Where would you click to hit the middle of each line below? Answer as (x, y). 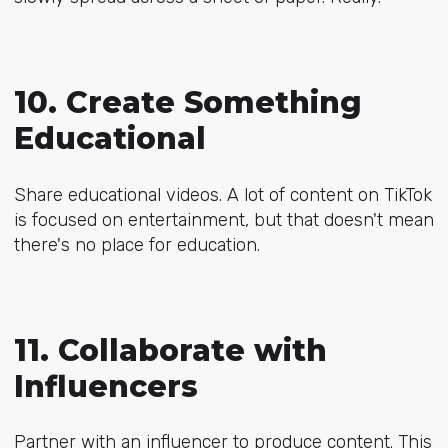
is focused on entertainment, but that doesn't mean (223, 219)
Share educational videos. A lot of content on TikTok (222, 194)
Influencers (105, 386)
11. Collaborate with (170, 350)
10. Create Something (187, 103)
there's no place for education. (136, 244)
